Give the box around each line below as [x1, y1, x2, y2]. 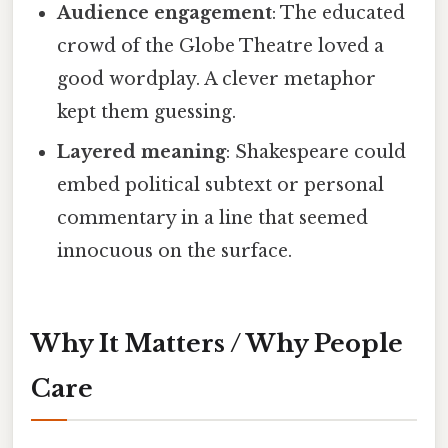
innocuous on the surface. [57, 240, 293, 263]
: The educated [272, 2, 406, 25]
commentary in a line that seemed [57, 207, 369, 230]
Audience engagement [57, 2, 273, 25]
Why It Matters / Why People [31, 328, 403, 358]
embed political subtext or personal [57, 174, 385, 197]
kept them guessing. [57, 101, 237, 124]
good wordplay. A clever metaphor [57, 68, 377, 91]
